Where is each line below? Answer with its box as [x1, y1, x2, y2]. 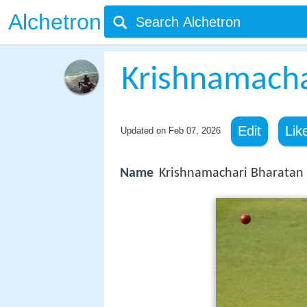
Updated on [120, 125, 169, 136]
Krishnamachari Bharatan [159, 167, 304, 180]
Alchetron [8, 10, 101, 34]
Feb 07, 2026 [168, 125, 221, 136]
